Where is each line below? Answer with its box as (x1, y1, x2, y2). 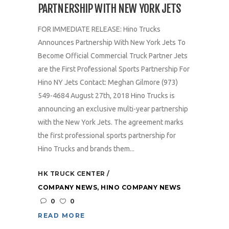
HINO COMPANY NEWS (101, 184, 181, 192)
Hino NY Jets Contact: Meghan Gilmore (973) (38, 78, 178, 87)
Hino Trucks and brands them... (38, 145, 134, 153)
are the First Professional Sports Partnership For (38, 65, 190, 74)
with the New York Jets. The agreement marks (38, 118, 184, 127)
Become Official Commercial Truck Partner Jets (38, 52, 188, 60)
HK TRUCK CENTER (38, 170, 107, 178)
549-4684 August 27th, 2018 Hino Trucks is (38, 91, 175, 100)
